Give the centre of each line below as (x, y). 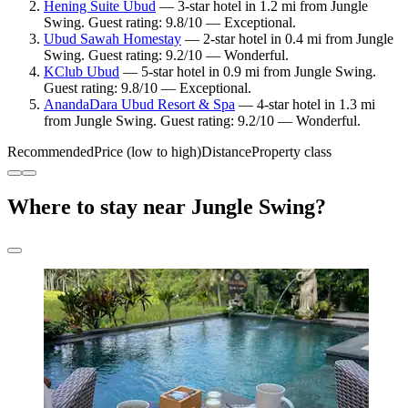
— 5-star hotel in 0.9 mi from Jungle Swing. (248, 71)
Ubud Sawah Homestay (112, 38)
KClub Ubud (82, 71)
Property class (291, 151)
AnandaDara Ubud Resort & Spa (139, 104)
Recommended (51, 151)
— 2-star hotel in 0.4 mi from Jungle (287, 38)
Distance (226, 151)
